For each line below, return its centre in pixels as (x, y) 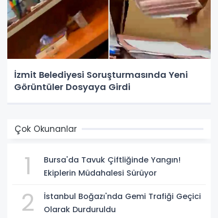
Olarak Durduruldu (80, 209)
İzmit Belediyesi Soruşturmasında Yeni (101, 74)
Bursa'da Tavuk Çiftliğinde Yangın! (112, 160)
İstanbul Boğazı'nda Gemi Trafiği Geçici (122, 196)
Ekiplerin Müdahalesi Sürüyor (100, 173)
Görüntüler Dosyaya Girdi (72, 87)
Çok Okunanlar (46, 129)
